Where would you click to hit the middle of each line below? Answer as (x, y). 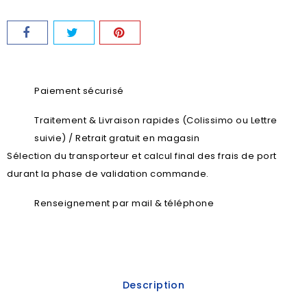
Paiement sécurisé (79, 91)
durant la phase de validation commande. (108, 174)
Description (153, 285)
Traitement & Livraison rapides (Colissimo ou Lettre (156, 121)
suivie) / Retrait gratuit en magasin (117, 138)
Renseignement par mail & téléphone (124, 204)
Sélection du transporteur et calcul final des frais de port (142, 156)
